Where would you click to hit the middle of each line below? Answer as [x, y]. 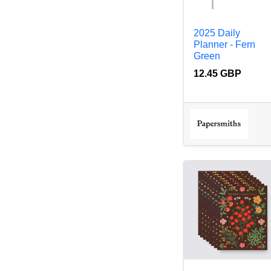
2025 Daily [217, 33]
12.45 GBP [218, 73]
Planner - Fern [225, 44]
